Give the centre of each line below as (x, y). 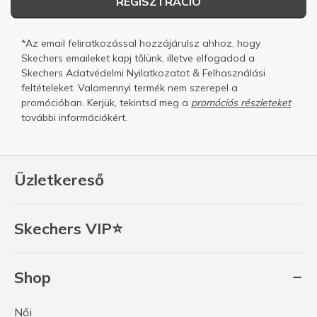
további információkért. (74, 117)
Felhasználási (234, 73)
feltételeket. (48, 87)
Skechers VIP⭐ (68, 228)
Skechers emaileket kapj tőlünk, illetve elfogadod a (138, 58)
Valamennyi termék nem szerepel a (156, 87)
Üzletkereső (59, 179)
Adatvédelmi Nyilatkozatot (128, 73)
